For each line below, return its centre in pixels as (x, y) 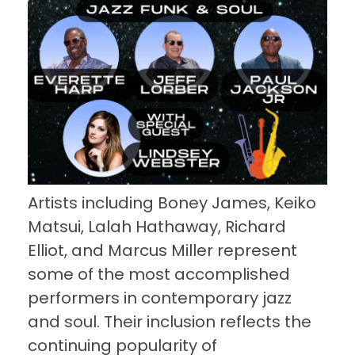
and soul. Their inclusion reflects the (170, 322)
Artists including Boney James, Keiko (172, 203)
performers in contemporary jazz (160, 298)
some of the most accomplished (159, 275)
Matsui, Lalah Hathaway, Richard (157, 227)
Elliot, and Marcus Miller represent (162, 251)
